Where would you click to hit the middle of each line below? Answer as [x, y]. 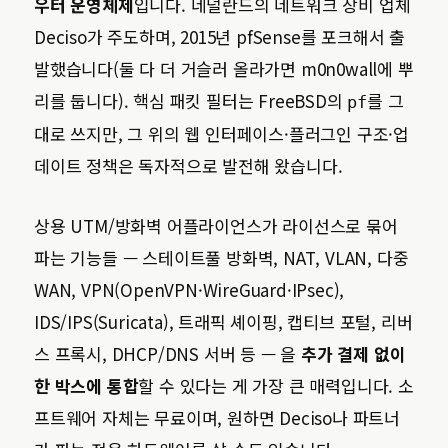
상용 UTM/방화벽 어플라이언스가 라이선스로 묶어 [216, 225]
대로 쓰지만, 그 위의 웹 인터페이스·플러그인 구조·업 [221, 133]
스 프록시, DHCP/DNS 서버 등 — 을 [167, 353]
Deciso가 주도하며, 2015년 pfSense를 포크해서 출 [219, 36]
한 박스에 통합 [86, 385]
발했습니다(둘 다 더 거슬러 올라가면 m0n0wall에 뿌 [224, 68]
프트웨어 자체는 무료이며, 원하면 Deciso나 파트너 [217, 417]
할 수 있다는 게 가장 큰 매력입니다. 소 [276, 385]
